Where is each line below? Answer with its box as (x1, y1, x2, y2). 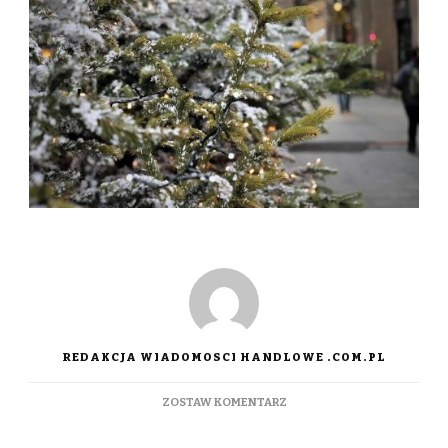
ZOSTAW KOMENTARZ (161, 394, 287, 409)
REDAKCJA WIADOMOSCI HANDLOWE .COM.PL (62, 349, 386, 364)
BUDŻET (285, 431, 332, 446)
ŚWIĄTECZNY (285, 412, 365, 427)
